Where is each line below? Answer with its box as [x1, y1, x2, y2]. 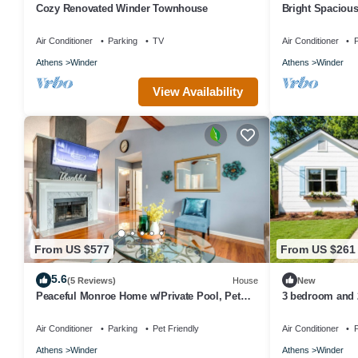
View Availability [153, 84, 243, 98]
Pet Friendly [153, 324, 199, 334]
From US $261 [280, 242, 356, 256]
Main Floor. [281, 16, 336, 29]
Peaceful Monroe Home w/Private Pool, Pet [36, 290, 241, 303]
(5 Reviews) [67, 275, 116, 285]
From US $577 [34, 242, 109, 256]
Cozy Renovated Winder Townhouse [36, 2, 208, 14]
